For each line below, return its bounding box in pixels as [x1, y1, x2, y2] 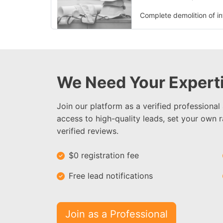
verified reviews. [57, 126, 118, 136]
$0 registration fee [69, 150, 139, 160]
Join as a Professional [65, 208, 168, 220]
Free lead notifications [69, 171, 153, 181]
